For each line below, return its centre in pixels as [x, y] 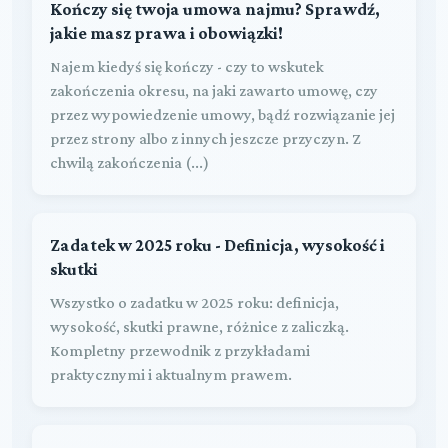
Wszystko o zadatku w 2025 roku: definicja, [194, 302]
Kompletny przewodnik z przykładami [180, 350]
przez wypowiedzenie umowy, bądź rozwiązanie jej [222, 114]
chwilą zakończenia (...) [129, 162]
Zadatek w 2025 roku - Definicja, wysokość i [217, 244]
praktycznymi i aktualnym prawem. [171, 374]
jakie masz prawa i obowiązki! [166, 32]
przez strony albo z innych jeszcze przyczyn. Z [205, 138]
